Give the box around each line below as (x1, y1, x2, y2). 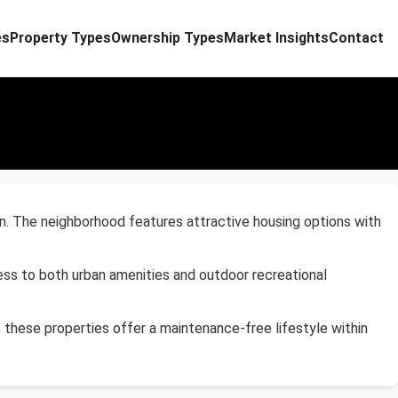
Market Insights (224, 29, 329, 46)
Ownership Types (111, 29, 224, 46)
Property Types (10, 29, 111, 46)
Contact (329, 29, 384, 46)
